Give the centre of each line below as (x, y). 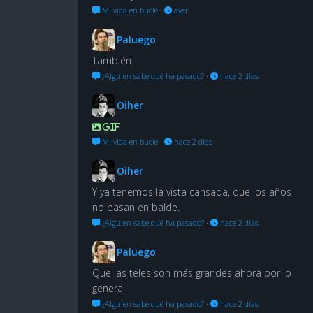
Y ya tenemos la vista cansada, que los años (192, 191)
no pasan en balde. (136, 207)
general (109, 288)
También (112, 60)
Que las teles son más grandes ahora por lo (192, 272)
